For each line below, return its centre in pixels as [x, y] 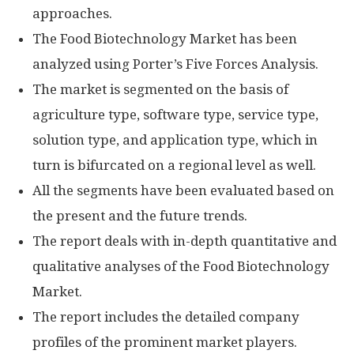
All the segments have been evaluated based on [183, 190]
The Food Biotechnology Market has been [165, 39]
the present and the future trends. [140, 216]
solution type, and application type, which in [175, 140]
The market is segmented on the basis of [160, 89]
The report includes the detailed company [166, 317]
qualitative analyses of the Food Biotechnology [181, 266]
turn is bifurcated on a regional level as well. [174, 165]
